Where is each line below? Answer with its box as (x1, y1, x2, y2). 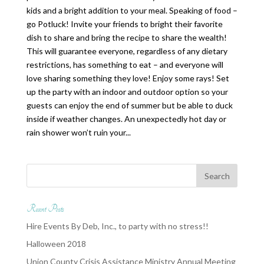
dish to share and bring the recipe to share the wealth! (26, 32, 227, 42)
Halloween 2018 (26, 239, 86, 249)
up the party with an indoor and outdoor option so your (26, 87, 228, 97)
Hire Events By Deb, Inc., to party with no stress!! (26, 221, 209, 231)
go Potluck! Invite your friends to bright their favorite (26, 19, 223, 29)
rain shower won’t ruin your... (26, 127, 131, 137)
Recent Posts (26, 203, 64, 214)
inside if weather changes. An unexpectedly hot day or (26, 114, 226, 124)
